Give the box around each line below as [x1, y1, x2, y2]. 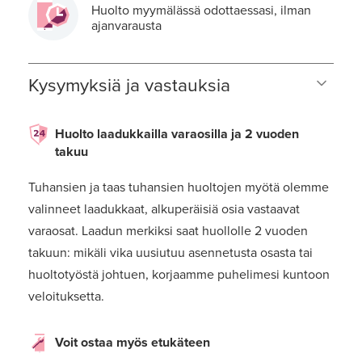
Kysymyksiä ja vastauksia [28, 74, 230, 98]
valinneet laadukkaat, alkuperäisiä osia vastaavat [28, 201, 300, 218]
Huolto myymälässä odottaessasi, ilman [91, 2, 311, 19]
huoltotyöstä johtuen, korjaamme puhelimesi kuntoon [28, 267, 330, 284]
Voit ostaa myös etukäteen [55, 335, 210, 351]
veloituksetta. [28, 288, 104, 305]
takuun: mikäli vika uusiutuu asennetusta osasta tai [28, 245, 313, 262]
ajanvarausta [91, 18, 162, 35]
